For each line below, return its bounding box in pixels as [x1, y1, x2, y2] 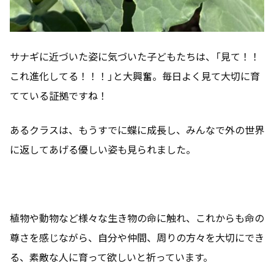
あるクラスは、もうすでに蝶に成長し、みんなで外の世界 [10, 122, 264, 137]
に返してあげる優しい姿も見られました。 [10, 141, 196, 157]
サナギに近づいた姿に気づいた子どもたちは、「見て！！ [10, 48, 260, 64]
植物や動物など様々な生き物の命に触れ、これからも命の [10, 210, 264, 225]
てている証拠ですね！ [10, 87, 108, 103]
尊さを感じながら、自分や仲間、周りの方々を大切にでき [10, 229, 264, 245]
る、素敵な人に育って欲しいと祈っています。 [10, 249, 213, 264]
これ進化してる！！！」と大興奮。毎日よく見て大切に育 [10, 68, 260, 83]
